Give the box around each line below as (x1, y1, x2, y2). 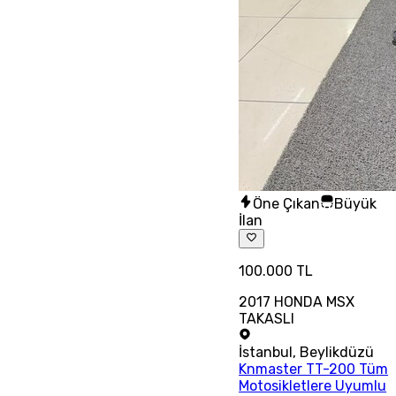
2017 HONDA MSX (239, 293, 355, 311)
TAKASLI (239, 310, 295, 328)
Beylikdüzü (300, 344, 375, 362)
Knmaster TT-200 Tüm (239, 361, 389, 378)
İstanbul (239, 344, 293, 362)
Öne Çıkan (253, 194, 321, 212)
